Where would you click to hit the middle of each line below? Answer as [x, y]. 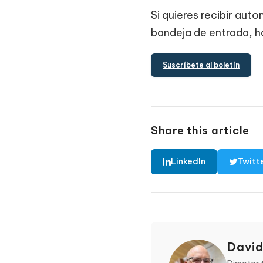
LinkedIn [188, 162]
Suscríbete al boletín [201, 65]
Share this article [200, 131]
